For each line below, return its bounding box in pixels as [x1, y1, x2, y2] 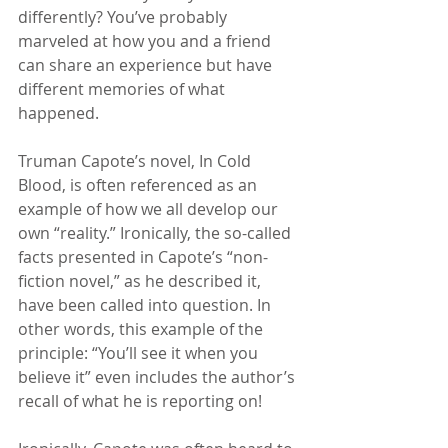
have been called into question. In [18, 294, 275, 317]
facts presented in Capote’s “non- [18, 246, 268, 269]
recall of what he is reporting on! [18, 390, 262, 413]
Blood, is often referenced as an [18, 174, 261, 197]
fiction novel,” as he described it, [18, 270, 265, 293]
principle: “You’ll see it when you [18, 342, 262, 365]
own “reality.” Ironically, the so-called [18, 222, 295, 245]
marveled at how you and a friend [18, 30, 275, 53]
